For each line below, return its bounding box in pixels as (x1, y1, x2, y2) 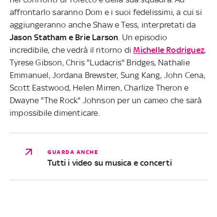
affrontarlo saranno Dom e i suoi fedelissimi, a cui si (10, 7, 202, 17)
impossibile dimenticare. (10, 108, 100, 118)
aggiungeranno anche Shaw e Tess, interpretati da (10, 20, 196, 30)
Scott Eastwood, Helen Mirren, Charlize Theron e (10, 83, 189, 93)
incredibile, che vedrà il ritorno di (10, 45, 134, 55)
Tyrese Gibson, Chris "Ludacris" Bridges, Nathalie (10, 58, 190, 68)
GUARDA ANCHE (47, 149, 98, 156)
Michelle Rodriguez (133, 45, 205, 55)
